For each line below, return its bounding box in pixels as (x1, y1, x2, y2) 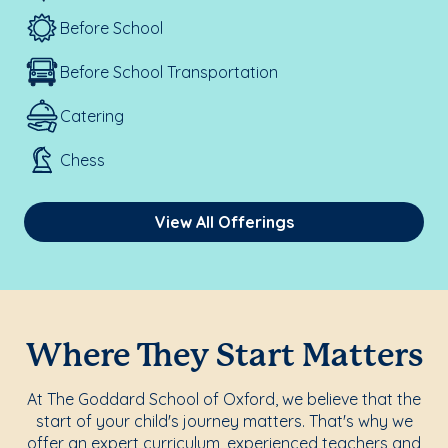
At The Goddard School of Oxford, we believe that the (27, 389, 421, 409)
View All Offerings (154, 212, 294, 232)
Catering (60, 106, 124, 126)
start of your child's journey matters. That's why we (35, 411, 413, 431)
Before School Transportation (60, 62, 278, 82)
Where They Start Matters (25, 342, 423, 372)
